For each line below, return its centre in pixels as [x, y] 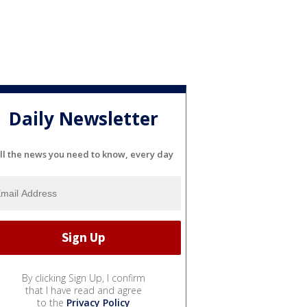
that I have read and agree [84, 290]
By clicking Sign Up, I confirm [84, 278]
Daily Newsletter [84, 119]
